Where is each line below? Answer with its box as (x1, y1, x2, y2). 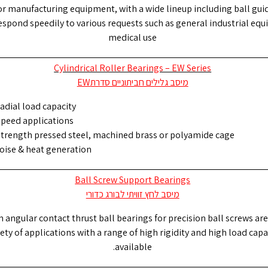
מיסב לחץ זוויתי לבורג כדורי (86, 188, 179, 201)
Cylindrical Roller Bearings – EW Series (54, 62, 212, 75)
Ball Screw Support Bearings (75, 173, 191, 187)
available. (115, 240, 153, 254)
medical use (108, 31, 157, 44)
